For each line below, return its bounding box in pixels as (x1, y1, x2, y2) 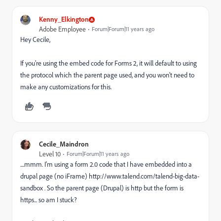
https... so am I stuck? (20, 195, 77, 204)
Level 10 (39, 149, 61, 158)
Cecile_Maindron (39, 140, 89, 148)
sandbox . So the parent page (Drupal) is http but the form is (20, 184, 184, 192)
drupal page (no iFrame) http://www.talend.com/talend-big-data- (20, 172, 199, 181)
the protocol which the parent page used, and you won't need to (20, 71, 194, 79)
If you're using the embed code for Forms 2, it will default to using (20, 59, 197, 68)
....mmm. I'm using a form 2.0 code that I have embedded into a (20, 160, 192, 169)
